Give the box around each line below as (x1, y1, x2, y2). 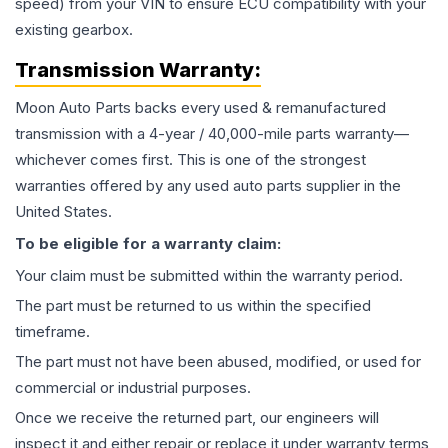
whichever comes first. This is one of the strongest (15, 150, 366, 170)
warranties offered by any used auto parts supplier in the (15, 176, 401, 196)
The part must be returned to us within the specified (15, 296, 371, 316)
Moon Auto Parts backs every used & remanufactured (15, 98, 386, 118)
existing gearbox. (15, 20, 133, 40)
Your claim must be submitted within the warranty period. (15, 266, 403, 286)
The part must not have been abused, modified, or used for (15, 352, 421, 372)
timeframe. (15, 322, 90, 342)
